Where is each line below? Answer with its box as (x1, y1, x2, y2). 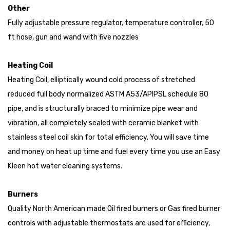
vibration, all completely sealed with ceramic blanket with (8, 119, 199, 128)
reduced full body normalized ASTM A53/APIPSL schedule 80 (8, 90, 208, 99)
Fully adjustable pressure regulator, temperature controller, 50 (8, 18, 214, 28)
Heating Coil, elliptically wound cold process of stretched (8, 75, 195, 85)
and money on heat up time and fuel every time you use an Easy (8, 147, 220, 157)
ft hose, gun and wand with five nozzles (8, 33, 139, 42)
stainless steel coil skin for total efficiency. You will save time (8, 133, 209, 142)
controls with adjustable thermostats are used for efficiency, (8, 219, 210, 228)
